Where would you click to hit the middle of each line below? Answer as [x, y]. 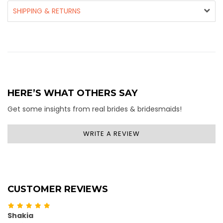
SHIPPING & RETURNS [47, 11]
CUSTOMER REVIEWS [58, 189]
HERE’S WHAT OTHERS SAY [72, 93]
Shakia [20, 216]
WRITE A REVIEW [111, 134]
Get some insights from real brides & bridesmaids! [95, 109]
